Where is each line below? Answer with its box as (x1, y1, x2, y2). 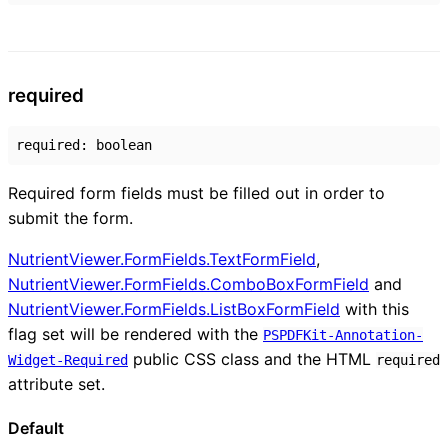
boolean (96, 136, 152, 153)
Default (8, 417, 64, 438)
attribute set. (8, 373, 105, 394)
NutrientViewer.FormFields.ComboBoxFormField (8, 273, 369, 294)
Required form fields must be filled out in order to (8, 182, 385, 203)
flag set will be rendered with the (8, 323, 263, 344)
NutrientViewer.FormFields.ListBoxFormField (8, 298, 340, 319)
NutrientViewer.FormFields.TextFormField (8, 248, 316, 269)
